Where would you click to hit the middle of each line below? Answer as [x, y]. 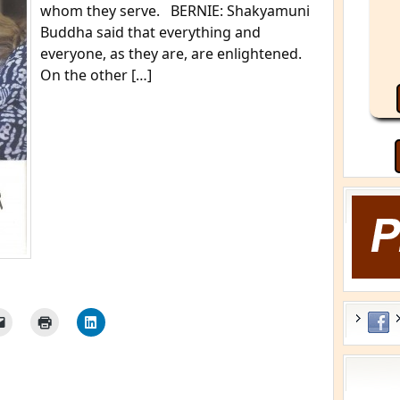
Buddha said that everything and [150, 32]
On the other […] [96, 75]
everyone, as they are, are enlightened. [171, 54]
